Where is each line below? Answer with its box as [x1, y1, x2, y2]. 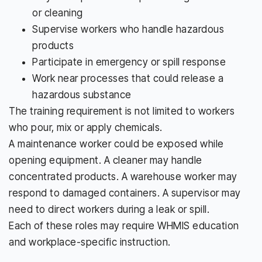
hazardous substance [32, 88, 132, 101]
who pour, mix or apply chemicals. [9, 121, 163, 133]
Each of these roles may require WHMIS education [9, 219, 239, 232]
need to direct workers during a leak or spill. [9, 203, 209, 215]
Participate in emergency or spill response [32, 56, 226, 68]
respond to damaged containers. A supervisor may [9, 187, 241, 199]
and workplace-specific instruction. [9, 236, 171, 248]
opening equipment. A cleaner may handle [9, 154, 202, 166]
